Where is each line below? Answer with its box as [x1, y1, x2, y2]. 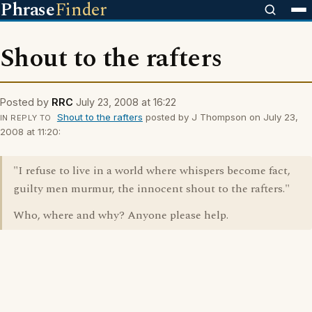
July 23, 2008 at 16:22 [76, 96, 176, 108]
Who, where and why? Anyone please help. [13, 207, 228, 224]
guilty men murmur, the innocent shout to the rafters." [13, 180, 290, 197]
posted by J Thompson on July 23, [142, 111, 298, 123]
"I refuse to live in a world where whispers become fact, [13, 162, 290, 179]
